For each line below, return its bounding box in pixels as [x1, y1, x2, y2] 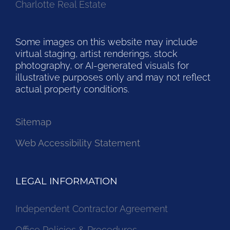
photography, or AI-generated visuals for [15, 60, 189, 71]
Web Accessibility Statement [15, 138, 140, 149]
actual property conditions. [15, 84, 129, 95]
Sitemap [15, 117, 51, 128]
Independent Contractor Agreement [15, 203, 168, 215]
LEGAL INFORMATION [15, 176, 118, 187]
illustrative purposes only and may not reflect [15, 72, 210, 83]
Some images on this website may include [15, 36, 198, 48]
